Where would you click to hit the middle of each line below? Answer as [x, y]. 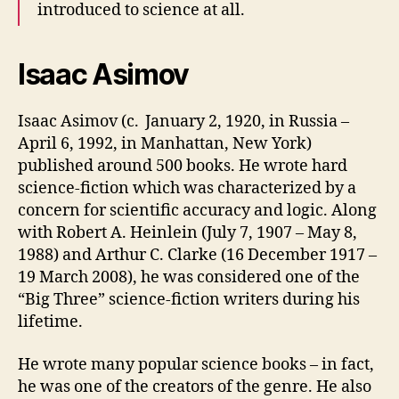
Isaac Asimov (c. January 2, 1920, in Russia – [183, 122]
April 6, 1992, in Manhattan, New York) [165, 144]
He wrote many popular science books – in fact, [196, 364]
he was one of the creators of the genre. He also [195, 387]
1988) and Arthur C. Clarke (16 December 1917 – [197, 256]
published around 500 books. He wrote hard [183, 167]
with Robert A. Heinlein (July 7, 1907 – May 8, [187, 233]
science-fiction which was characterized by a [187, 189]
